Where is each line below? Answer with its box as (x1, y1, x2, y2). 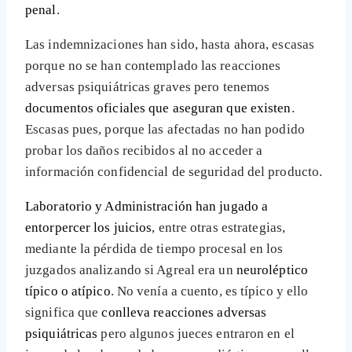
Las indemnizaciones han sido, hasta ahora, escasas (25, 37, 315, 53)
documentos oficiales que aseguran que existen (25, 101, 291, 116)
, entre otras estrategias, (152, 220, 286, 236)
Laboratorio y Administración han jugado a (25, 199, 269, 214)
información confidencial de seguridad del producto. (25, 164, 323, 180)
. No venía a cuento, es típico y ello (110, 284, 309, 299)
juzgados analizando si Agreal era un (25, 262, 236, 278)
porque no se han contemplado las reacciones (25, 58, 281, 74)
